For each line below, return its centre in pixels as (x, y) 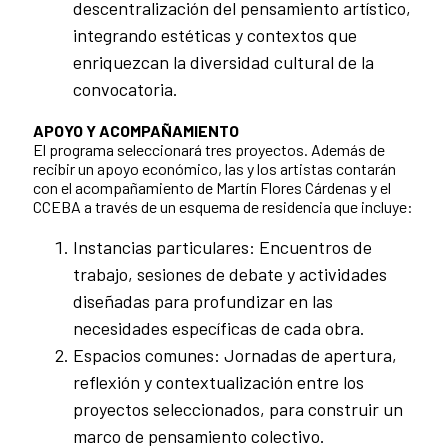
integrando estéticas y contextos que (215, 35)
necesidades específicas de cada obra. (219, 328)
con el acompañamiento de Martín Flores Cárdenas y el (212, 188)
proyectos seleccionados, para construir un (238, 409)
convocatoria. (125, 89)
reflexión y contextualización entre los (218, 382)
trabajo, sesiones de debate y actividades (230, 274)
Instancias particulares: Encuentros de (222, 247)
